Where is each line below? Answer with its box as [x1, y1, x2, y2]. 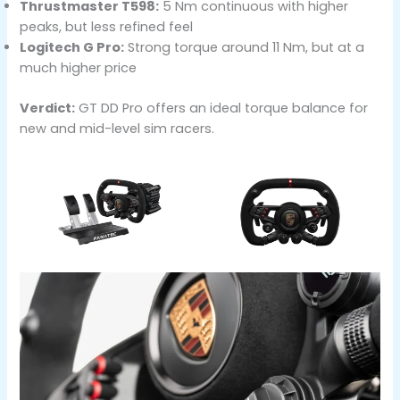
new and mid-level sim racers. [20, 119, 215, 137]
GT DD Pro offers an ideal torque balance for [75, 98, 369, 117]
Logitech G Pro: [20, 37, 125, 56]
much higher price [20, 58, 137, 77]
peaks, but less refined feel [20, 17, 194, 36]
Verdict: [20, 98, 76, 117]
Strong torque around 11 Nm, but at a [124, 37, 365, 56]
